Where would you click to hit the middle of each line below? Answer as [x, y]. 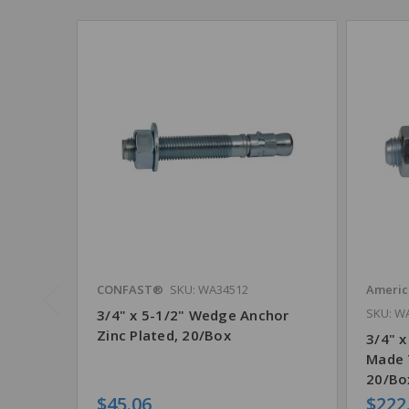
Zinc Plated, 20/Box [164, 335]
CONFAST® [130, 289]
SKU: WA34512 [209, 289]
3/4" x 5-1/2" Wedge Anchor [193, 315]
